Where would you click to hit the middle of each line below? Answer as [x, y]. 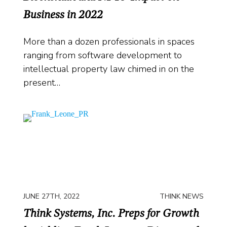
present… [42, 83]
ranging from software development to [103, 55]
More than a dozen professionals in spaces [109, 42]
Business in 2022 [63, 14]
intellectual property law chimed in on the [109, 69]
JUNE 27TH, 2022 [51, 196]
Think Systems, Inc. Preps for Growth [111, 213]
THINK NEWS [182, 196]
